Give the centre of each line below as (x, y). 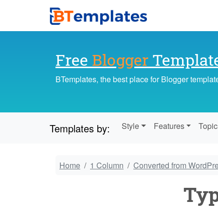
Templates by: (80, 128)
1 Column (107, 165)
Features (169, 126)
